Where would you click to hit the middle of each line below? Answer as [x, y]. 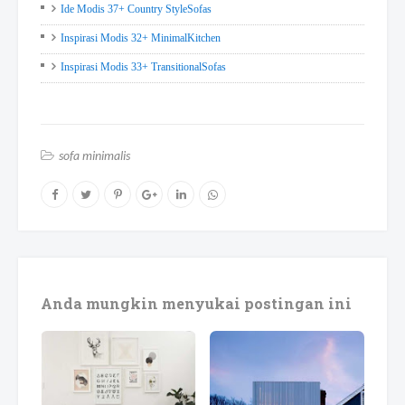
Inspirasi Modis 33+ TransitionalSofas [143, 66]
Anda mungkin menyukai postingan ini [196, 303]
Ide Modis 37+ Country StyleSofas [136, 9]
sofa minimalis [94, 155]
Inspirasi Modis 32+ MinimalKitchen [141, 38]
